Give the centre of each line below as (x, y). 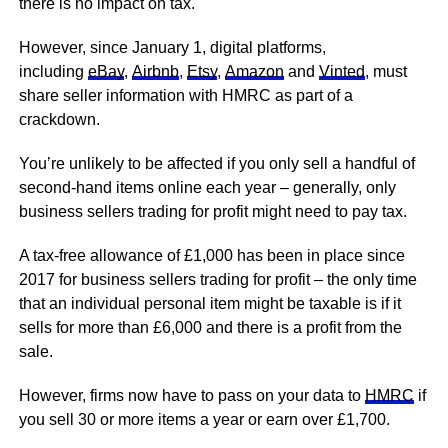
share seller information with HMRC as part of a (185, 95)
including (53, 71)
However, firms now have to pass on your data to (191, 395)
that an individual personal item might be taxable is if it (209, 303)
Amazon (254, 71)
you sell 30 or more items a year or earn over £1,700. (204, 419)
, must (385, 71)
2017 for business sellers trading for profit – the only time (217, 279)
